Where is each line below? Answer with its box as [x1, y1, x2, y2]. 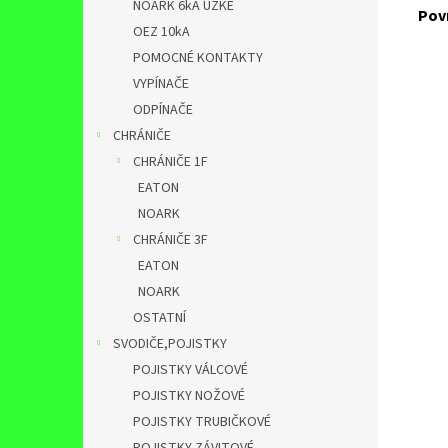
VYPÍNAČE [133, 74, 189, 94]
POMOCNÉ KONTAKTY [133, 48, 263, 68]
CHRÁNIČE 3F [133, 230, 208, 250]
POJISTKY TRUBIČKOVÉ [133, 412, 271, 432]
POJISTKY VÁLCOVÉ [133, 360, 248, 380]
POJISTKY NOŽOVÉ [133, 386, 245, 406]
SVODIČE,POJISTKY [113, 334, 227, 354]
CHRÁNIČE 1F [133, 152, 208, 172]
